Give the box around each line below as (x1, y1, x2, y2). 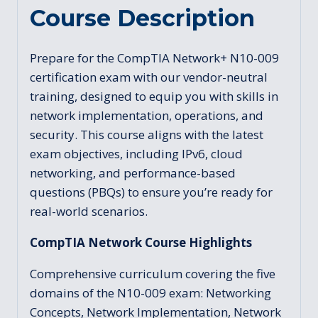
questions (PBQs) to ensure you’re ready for (30, 183, 273, 200)
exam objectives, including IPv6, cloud (30, 145, 243, 162)
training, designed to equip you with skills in (30, 87, 278, 104)
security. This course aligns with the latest (30, 126, 263, 143)
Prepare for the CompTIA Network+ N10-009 (30, 49, 279, 66)
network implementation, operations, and (30, 106, 263, 124)
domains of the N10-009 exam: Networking (30, 284, 271, 301)
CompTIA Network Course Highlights (30, 234, 252, 251)
